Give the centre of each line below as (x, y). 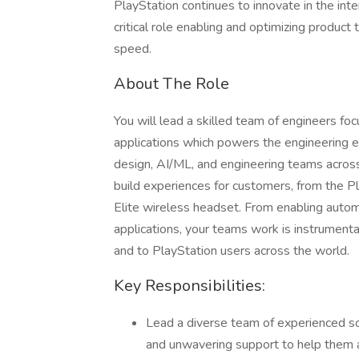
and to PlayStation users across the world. (232, 251)
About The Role (171, 84)
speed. (133, 49)
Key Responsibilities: (190, 286)
